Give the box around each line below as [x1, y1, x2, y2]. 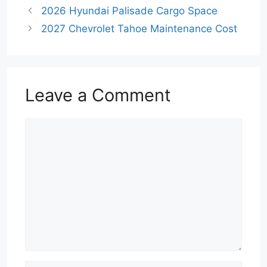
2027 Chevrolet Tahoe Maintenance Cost [41, 23, 238, 35]
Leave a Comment [25, 85, 171, 105]
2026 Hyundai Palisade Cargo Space [41, 5, 218, 17]
